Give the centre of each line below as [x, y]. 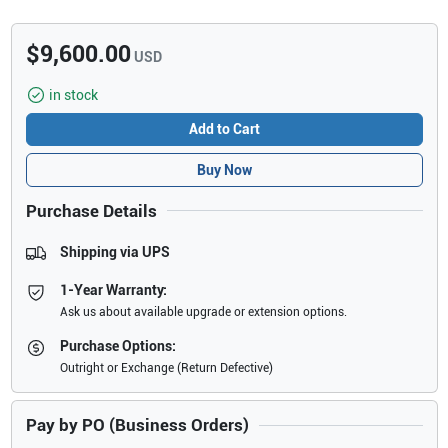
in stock [73, 94]
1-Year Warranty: [114, 290]
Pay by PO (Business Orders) [137, 425]
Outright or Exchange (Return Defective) [167, 368]
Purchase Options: [118, 346]
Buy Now [224, 169]
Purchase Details [91, 210]
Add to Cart [224, 129]
